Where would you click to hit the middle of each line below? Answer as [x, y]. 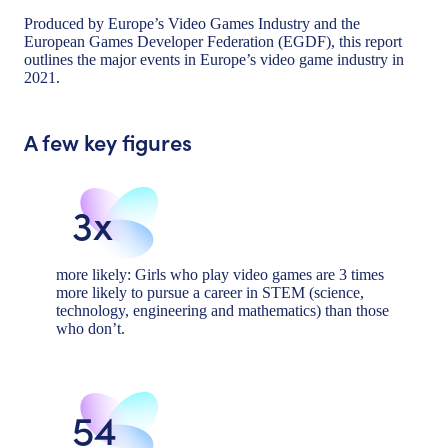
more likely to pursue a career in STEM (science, [210, 292]
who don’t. [90, 328]
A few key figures [108, 141]
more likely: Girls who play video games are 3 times [220, 274]
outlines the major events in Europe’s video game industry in [214, 59]
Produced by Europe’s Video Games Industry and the [192, 23]
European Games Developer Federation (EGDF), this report [213, 41]
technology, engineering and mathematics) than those [222, 310]
